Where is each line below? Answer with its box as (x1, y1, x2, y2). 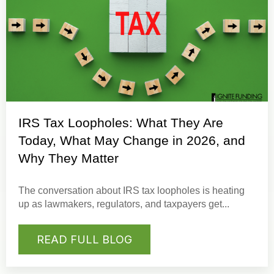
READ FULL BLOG (37, 233, 132, 246)
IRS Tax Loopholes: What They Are (18, 115, 223, 130)
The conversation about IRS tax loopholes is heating (18, 185, 245, 196)
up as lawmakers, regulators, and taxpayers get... (18, 198, 229, 209)
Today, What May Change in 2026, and (18, 133, 245, 147)
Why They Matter (18, 150, 119, 165)
